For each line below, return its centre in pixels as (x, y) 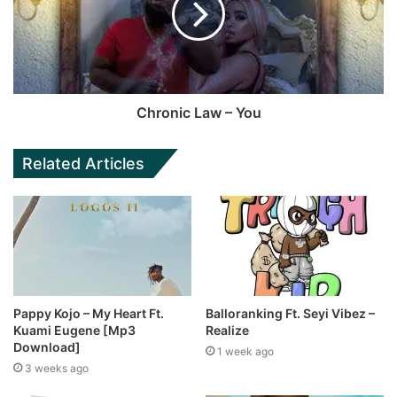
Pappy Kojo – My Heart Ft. (89, 314)
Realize (227, 331)
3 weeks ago (57, 369)
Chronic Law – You (198, 112)
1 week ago (245, 352)
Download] (47, 347)
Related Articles (83, 163)
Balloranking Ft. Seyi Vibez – (290, 314)
